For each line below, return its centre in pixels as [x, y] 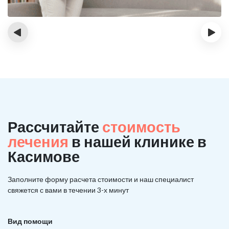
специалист [174, 179]
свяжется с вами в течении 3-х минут [68, 190]
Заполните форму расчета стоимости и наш [81, 179]
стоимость [141, 127]
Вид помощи [30, 221]
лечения [38, 141]
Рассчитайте [55, 127]
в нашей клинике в [138, 141]
